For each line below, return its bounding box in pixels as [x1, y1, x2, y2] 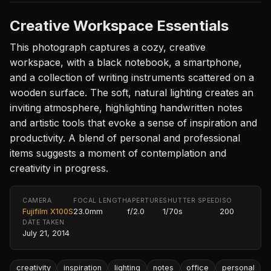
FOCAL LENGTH [73, 196, 128, 204]
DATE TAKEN [22, 218, 65, 226]
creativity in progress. [10, 162, 108, 174]
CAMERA [22, 196, 52, 204]
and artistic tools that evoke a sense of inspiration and [10, 116, 257, 129]
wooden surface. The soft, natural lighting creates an [10, 86, 253, 99]
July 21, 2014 [22, 228, 70, 238]
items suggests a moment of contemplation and [10, 146, 226, 159]
